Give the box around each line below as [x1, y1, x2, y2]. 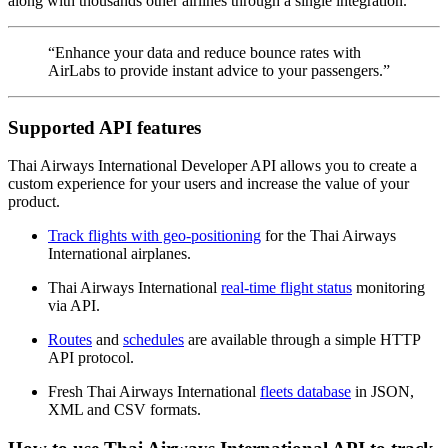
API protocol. [48, 349, 134, 367]
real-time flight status [221, 279, 352, 297]
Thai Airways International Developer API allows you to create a [8, 157, 417, 175]
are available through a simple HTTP [184, 331, 420, 349]
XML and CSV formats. [48, 401, 201, 419]
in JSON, [351, 383, 414, 401]
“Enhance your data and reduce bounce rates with [48, 43, 361, 61]
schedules [123, 331, 184, 349]
